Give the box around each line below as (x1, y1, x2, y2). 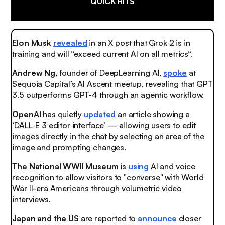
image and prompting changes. (12, 142, 126, 153)
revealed (53, 37, 87, 48)
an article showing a (116, 109, 190, 120)
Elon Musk (12, 37, 53, 48)
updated (83, 109, 116, 120)
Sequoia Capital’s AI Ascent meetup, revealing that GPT (12, 78, 212, 89)
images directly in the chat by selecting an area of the (12, 131, 204, 142)
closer (176, 213, 201, 224)
